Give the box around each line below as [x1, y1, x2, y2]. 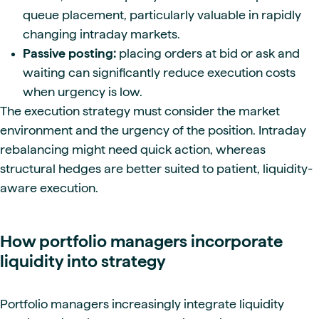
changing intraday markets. [23, 26, 180, 41]
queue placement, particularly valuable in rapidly [23, 7, 301, 21]
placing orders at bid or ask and [116, 46, 300, 60]
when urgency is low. [23, 84, 142, 98]
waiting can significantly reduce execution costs [23, 65, 296, 79]
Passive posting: [23, 46, 116, 60]
